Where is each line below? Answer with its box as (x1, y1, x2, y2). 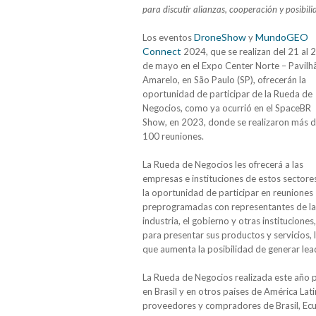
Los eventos (142, 32, 194, 43)
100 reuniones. (142, 130, 204, 142)
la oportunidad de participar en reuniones (142, 187, 313, 198)
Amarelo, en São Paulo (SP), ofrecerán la (142, 74, 306, 85)
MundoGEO (255, 31, 308, 43)
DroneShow (194, 31, 246, 43)
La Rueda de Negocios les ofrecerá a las (142, 159, 303, 170)
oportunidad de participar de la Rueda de (142, 88, 312, 99)
